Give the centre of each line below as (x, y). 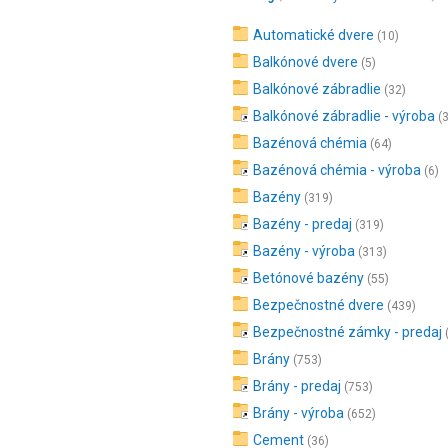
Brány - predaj (297, 386)
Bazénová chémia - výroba (337, 170)
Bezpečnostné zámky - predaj (347, 332)
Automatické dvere (313, 35)
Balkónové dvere (305, 62)
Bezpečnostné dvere (318, 305)
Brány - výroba (298, 413)
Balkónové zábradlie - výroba (344, 116)
